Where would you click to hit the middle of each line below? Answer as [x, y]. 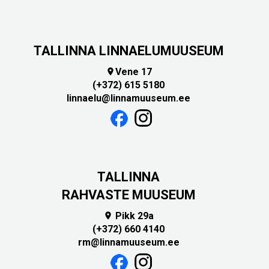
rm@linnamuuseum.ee [128, 242]
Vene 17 [133, 71]
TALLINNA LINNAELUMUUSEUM [128, 51]
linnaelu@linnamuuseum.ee [128, 98]
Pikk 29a [133, 216]
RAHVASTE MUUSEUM [128, 195]
